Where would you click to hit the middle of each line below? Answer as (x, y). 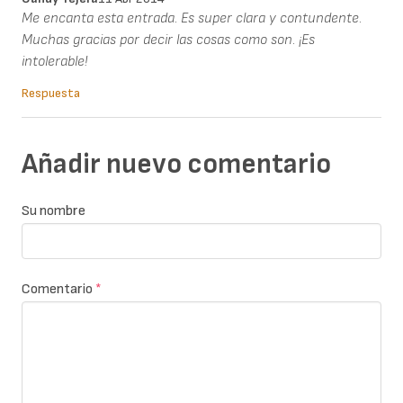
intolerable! (56, 61)
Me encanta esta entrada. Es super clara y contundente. (192, 18)
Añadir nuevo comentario (176, 164)
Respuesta (51, 93)
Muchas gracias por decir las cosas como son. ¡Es (168, 40)
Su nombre (54, 211)
